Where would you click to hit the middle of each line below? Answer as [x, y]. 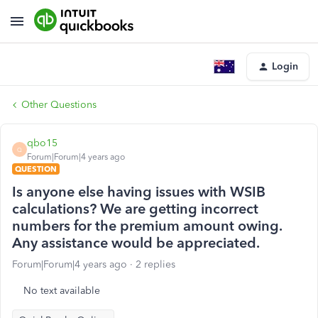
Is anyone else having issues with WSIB [139, 192]
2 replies [155, 264]
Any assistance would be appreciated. [136, 243]
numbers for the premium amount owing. [147, 226]
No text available [62, 291]
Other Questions [59, 105]
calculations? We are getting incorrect [135, 209]
